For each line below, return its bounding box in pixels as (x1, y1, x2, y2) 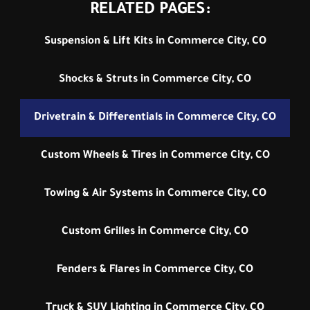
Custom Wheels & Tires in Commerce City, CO (40, 150, 270, 163)
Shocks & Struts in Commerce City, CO (59, 74, 251, 86)
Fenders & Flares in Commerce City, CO (57, 264, 253, 277)
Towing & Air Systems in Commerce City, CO (44, 188, 266, 201)
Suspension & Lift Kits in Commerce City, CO (44, 36, 266, 48)
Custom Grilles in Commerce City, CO (62, 226, 248, 239)
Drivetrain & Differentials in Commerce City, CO (34, 112, 276, 125)
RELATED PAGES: (89, 2, 210, 20)
